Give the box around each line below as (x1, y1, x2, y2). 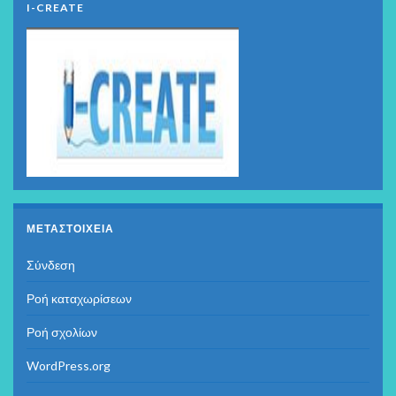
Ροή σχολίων (27, 324, 97, 339)
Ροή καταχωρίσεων (27, 290, 132, 306)
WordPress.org (27, 357, 110, 373)
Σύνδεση (27, 256, 75, 272)
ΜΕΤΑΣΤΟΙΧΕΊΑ (27, 221, 114, 235)
